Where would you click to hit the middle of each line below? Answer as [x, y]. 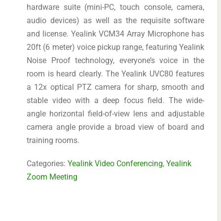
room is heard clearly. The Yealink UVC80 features [116, 74]
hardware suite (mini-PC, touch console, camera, [116, 7]
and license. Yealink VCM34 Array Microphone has [116, 34]
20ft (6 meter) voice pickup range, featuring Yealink [116, 47]
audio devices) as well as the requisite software [116, 20]
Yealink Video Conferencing [115, 164]
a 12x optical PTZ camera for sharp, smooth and [116, 87]
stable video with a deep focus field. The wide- [116, 100]
